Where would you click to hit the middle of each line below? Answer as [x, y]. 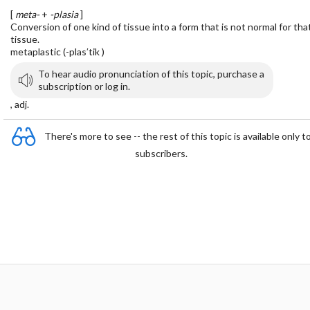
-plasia [64, 14]
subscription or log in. [84, 86]
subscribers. [161, 153]
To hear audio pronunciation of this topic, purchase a [151, 74]
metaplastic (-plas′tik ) [57, 52]
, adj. [20, 104]
